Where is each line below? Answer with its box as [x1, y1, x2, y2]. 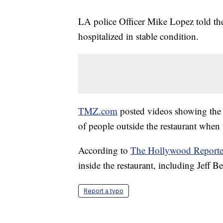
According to [78, 144, 130, 157]
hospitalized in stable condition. [78, 30, 199, 43]
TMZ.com [78, 105, 117, 117]
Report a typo [84, 187, 123, 195]
